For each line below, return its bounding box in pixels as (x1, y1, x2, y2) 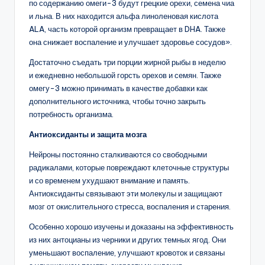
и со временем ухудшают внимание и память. (29, 176, 190, 186)
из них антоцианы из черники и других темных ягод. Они (29, 235, 226, 245)
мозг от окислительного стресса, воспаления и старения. (29, 202, 231, 212)
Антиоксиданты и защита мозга (29, 130, 147, 140)
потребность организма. (29, 109, 114, 119)
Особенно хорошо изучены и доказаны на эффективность (29, 222, 234, 232)
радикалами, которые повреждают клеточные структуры (29, 163, 229, 173)
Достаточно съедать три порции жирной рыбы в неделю (29, 57, 226, 67)
